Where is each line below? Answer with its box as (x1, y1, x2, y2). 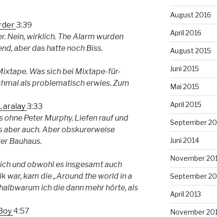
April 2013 (170, 189, 201, 198)
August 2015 (170, 46, 211, 55)
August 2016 (170, 10, 211, 19)
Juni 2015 (170, 64, 199, 73)
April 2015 (170, 100, 201, 108)
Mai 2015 (170, 82, 199, 91)
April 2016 (170, 28, 201, 37)
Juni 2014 (170, 136, 199, 144)
